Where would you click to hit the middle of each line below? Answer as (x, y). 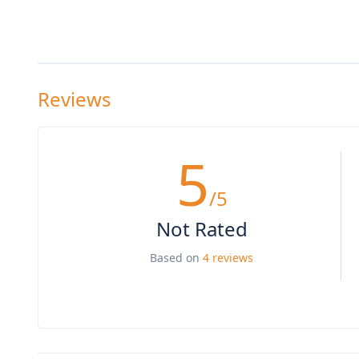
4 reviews (228, 258)
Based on (177, 258)
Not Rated (202, 229)
